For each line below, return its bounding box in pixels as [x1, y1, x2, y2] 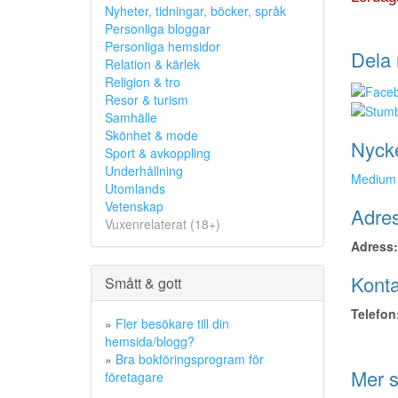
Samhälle [105, 108, 157, 126]
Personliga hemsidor [105, 37, 220, 55]
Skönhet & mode [105, 126, 198, 144]
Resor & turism [105, 91, 188, 108]
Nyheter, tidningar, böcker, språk [105, 2, 286, 20]
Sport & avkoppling [105, 144, 211, 162]
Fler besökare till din [115, 314, 229, 332]
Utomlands [105, 179, 165, 197]
